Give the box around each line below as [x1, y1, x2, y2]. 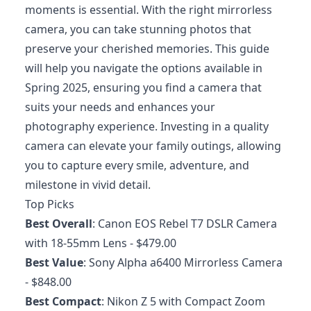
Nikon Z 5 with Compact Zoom [107, 293, 265, 309]
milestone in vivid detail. [25, 176, 151, 192]
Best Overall [25, 215, 92, 231]
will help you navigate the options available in [25, 60, 262, 76]
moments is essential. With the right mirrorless [25, 1, 272, 17]
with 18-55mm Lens [25, 235, 127, 251]
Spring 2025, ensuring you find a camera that [25, 79, 262, 95]
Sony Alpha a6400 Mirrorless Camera [89, 254, 283, 270]
